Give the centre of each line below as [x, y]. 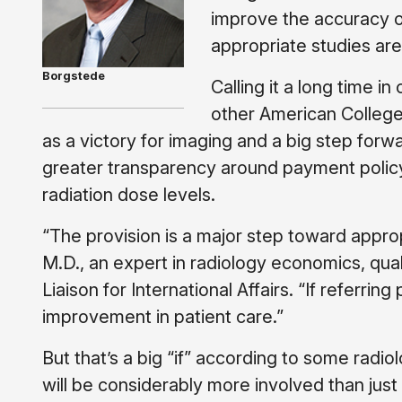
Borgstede [74, 76]
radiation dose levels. [129, 195]
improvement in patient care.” [163, 317]
